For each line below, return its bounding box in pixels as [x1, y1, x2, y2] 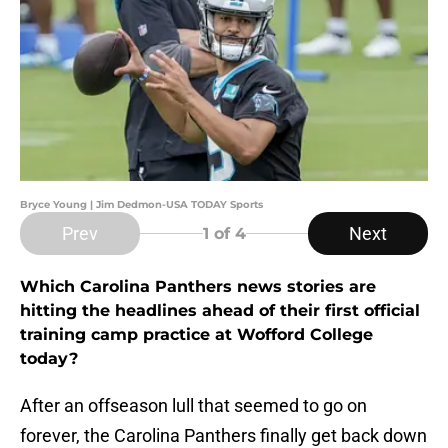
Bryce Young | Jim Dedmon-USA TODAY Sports [20, 198, 263, 212]
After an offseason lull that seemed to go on [20, 395, 367, 417]
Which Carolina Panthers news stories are [20, 277, 376, 297]
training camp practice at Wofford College [20, 325, 373, 345]
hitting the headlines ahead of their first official [20, 301, 420, 321]
